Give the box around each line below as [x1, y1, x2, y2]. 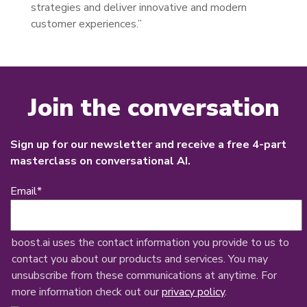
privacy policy [162, 284, 225, 299]
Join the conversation [27, 91, 280, 125]
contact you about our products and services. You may [12, 251, 268, 267]
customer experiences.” [31, 16, 142, 32]
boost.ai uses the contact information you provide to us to [12, 235, 289, 250]
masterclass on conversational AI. [10, 153, 191, 169]
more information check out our [12, 284, 162, 299]
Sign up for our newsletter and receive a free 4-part [10, 137, 286, 152]
